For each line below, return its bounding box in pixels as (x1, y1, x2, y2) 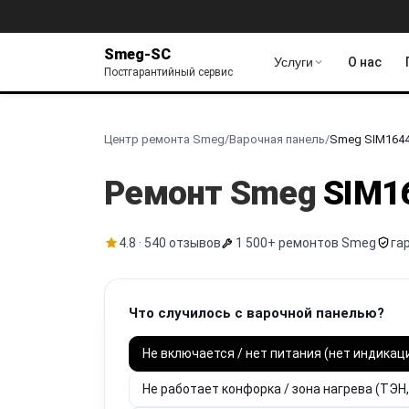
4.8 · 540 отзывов (119, 235, 221, 250)
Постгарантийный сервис (104, 65, 233, 79)
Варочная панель (229, 131, 325, 146)
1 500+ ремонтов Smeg (236, 235, 376, 250)
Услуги (274, 55, 313, 69)
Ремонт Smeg (104, 173, 324, 213)
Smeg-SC (104, 45, 171, 63)
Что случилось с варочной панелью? (129, 304, 384, 321)
